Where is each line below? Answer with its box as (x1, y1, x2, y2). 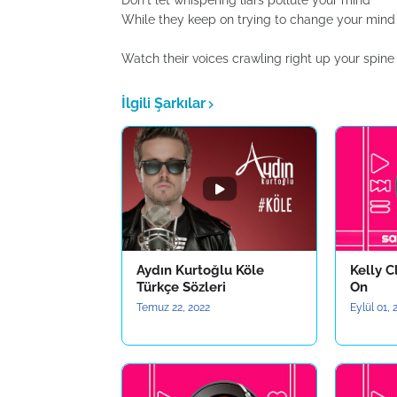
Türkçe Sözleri (136, 279, 226, 295)
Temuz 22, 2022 (136, 301, 210, 314)
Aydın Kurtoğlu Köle (136, 262, 264, 278)
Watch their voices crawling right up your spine (121, 51, 394, 66)
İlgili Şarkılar (121, 95, 206, 112)
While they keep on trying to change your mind (121, 12, 395, 27)
